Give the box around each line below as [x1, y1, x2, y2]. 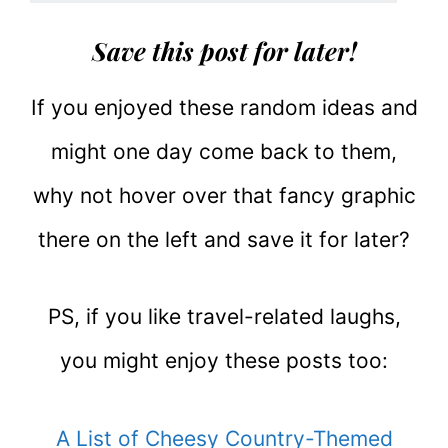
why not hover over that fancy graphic [32, 182, 416, 208]
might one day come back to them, [51, 138, 397, 164]
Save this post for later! [91, 33, 357, 67]
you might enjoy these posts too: [60, 348, 388, 374]
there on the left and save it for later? [38, 226, 410, 252]
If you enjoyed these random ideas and [30, 94, 418, 120]
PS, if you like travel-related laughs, [47, 304, 401, 330]
